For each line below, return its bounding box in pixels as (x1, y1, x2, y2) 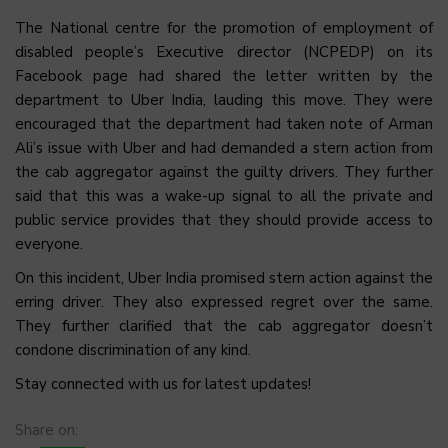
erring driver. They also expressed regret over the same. (15, 292, 433, 313)
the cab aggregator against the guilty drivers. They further (15, 162, 433, 183)
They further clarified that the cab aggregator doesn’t (15, 316, 433, 337)
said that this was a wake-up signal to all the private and (15, 186, 433, 207)
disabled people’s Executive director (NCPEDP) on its (15, 42, 433, 63)
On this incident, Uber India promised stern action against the (15, 268, 433, 289)
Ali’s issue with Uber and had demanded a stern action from (15, 138, 433, 159)
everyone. (15, 234, 83, 255)
